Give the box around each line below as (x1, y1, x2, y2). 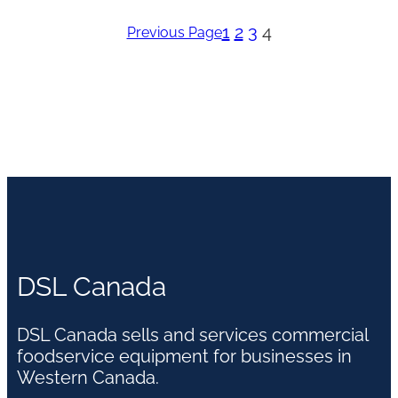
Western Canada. (16, 366, 159, 388)
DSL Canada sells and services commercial (16, 323, 368, 346)
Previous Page (126, 23, 222, 41)
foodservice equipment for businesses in (16, 345, 352, 367)
